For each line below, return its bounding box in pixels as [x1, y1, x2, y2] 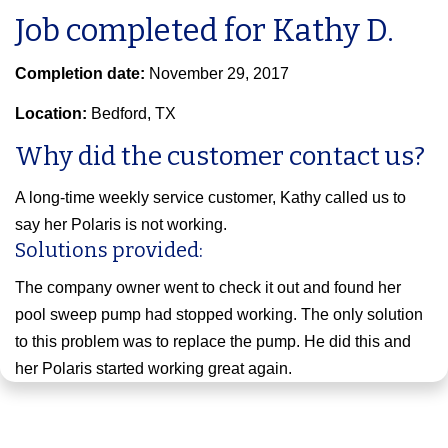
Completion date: [15, 65, 149, 83]
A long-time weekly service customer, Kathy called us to [15, 189, 406, 207]
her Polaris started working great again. [15, 360, 292, 378]
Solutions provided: [15, 238, 203, 263]
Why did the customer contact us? [15, 141, 425, 173]
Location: [15, 105, 91, 123]
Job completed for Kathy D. [15, 12, 394, 50]
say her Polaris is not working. [15, 216, 227, 234]
